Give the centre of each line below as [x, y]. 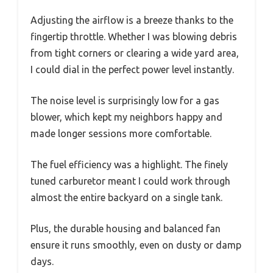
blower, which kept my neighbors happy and [126, 117]
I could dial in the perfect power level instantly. [132, 70]
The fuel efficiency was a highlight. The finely [129, 165]
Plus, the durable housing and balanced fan [126, 229]
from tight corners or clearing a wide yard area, [135, 53]
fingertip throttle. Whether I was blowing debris [134, 37]
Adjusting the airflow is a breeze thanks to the [132, 20]
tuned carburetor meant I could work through [130, 181]
